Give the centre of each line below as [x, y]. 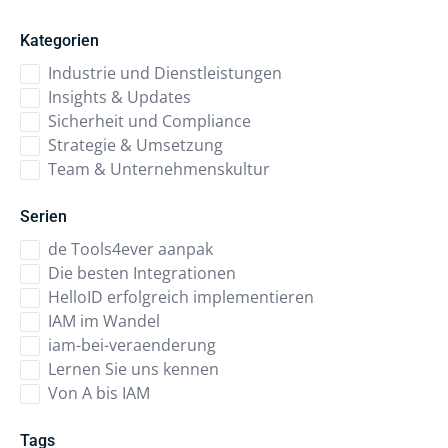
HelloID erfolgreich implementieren [181, 297]
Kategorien [59, 40]
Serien [43, 216]
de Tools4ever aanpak [130, 249]
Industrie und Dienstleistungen [165, 73]
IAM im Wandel [104, 321]
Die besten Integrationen [142, 273]
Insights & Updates [119, 97]
